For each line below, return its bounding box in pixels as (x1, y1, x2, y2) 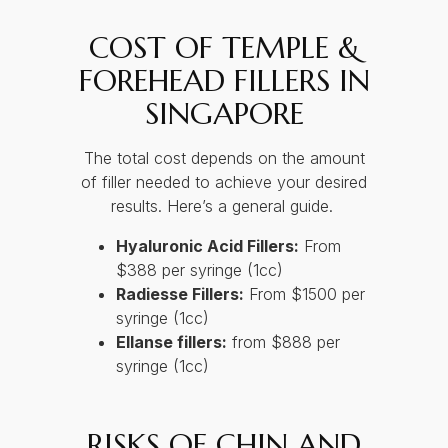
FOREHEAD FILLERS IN (78, 62, 370, 100)
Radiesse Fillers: (115, 284, 244, 305)
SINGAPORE (144, 95, 304, 133)
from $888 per (226, 332, 340, 353)
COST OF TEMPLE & (88, 29, 360, 67)
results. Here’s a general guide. (110, 196, 338, 217)
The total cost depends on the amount (83, 148, 365, 169)
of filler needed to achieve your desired (81, 172, 367, 193)
